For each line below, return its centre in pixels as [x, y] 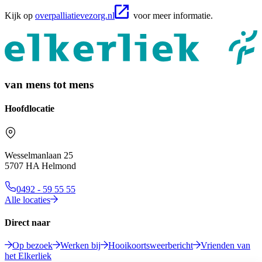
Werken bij [80, 246]
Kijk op [20, 16]
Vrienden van [225, 246]
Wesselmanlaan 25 [39, 155]
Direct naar [27, 222]
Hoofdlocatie [30, 109]
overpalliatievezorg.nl [75, 16]
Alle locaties [27, 199]
